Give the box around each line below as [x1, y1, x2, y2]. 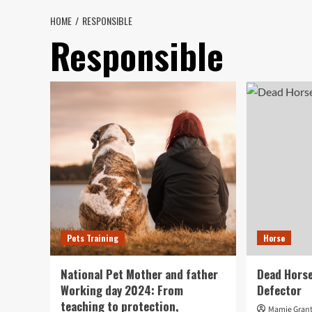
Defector [257, 281, 302, 299]
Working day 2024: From [61, 281, 183, 299]
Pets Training [67, 232, 118, 244]
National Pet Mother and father [61, 265, 218, 283]
